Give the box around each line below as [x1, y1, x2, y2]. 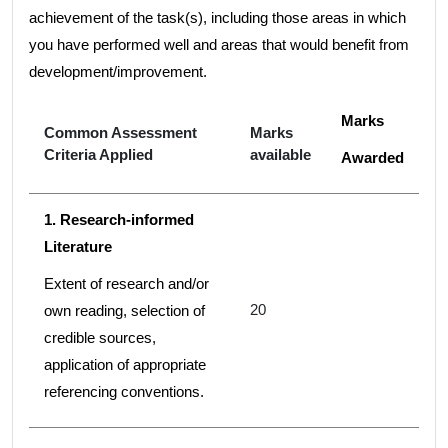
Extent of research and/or [44, 275, 209, 293]
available [250, 146, 311, 164]
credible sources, [44, 329, 156, 347]
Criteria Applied [44, 146, 153, 164]
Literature [44, 238, 112, 256]
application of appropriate [44, 356, 206, 374]
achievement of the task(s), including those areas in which [29, 9, 406, 27]
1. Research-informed [44, 211, 194, 229]
